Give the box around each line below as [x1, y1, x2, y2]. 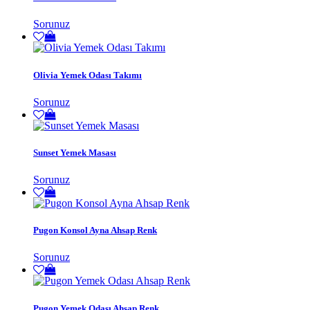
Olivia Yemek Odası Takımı [33, 69, 142, 80]
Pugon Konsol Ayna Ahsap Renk [33, 225, 157, 236]
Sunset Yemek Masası [33, 147, 116, 158]
